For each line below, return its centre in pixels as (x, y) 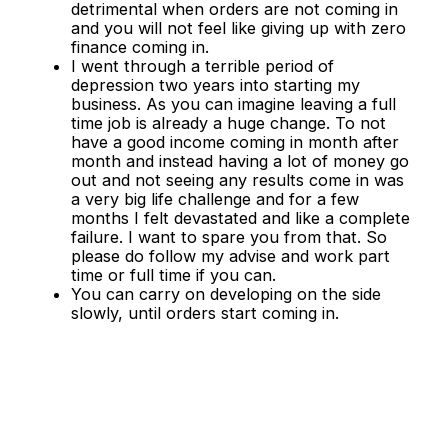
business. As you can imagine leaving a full (233, 104)
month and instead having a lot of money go (239, 161)
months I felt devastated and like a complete (240, 218)
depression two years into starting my (215, 85)
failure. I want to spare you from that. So (228, 237)
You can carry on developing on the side (225, 294)
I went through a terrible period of (202, 66)
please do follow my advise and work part (230, 256)
